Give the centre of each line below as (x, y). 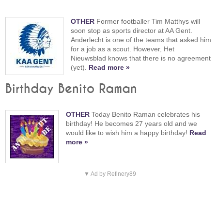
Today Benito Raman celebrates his (145, 114)
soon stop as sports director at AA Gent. (132, 31)
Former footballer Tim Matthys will (147, 22)
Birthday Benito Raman (71, 89)
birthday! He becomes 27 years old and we (132, 123)
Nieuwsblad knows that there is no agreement (141, 58)
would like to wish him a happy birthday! (128, 132)
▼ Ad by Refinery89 (110, 174)
